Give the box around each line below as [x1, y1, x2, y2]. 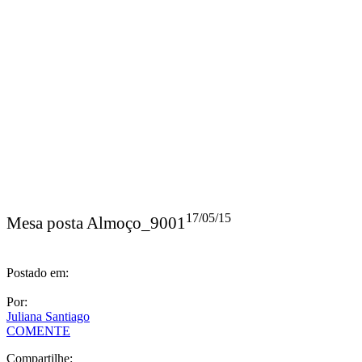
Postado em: [6, 266, 69, 280]
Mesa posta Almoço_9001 [6, 213, 186, 233]
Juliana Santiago [6, 309, 90, 323]
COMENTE [6, 324, 70, 338]
